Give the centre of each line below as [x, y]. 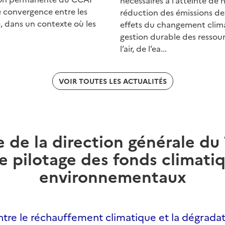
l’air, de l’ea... [143, 48]
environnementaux [113, 176]
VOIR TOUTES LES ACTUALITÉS [113, 81]
